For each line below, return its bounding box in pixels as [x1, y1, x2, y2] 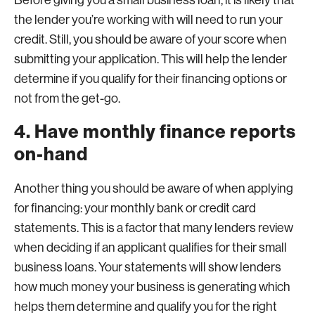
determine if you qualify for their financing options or [14, 72, 287, 86]
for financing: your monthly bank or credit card [14, 201, 256, 215]
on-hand [14, 143, 88, 165]
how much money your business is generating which [14, 280, 290, 294]
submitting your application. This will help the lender [14, 52, 287, 66]
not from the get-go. [14, 91, 120, 105]
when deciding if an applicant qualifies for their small [14, 240, 287, 255]
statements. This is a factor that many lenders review [14, 221, 293, 235]
